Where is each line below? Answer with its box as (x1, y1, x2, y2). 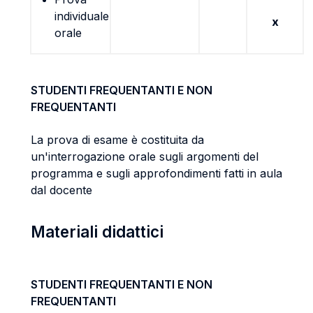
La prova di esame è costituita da (31, 133, 204, 147)
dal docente (31, 183, 92, 197)
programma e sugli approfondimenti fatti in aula (31, 166, 282, 180)
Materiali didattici (31, 222, 163, 241)
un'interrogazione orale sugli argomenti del (31, 150, 259, 163)
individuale (54, 9, 109, 23)
